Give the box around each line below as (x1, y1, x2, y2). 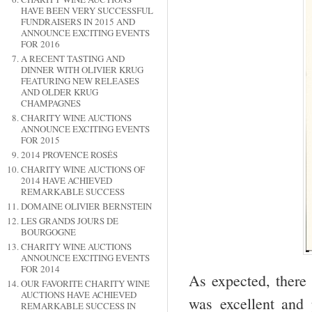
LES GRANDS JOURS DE (20, 214, 118, 228)
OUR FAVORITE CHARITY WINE (20, 277, 150, 290)
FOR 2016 (20, 38, 60, 51)
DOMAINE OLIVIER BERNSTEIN (20, 200, 152, 213)
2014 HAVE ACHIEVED (20, 174, 112, 187)
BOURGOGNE (20, 226, 76, 239)
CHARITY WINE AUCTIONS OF (20, 163, 145, 176)
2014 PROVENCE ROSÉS (20, 148, 118, 162)
